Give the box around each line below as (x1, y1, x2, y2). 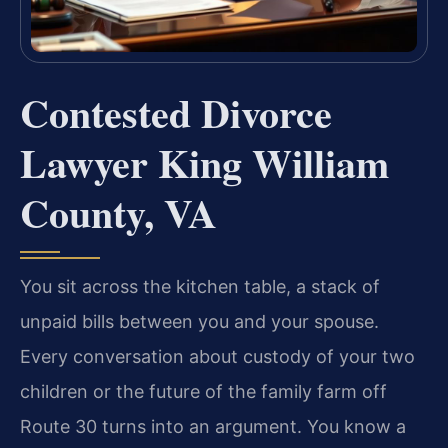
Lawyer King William (20, 133, 389, 193)
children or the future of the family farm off (20, 381, 387, 403)
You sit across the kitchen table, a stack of (20, 276, 380, 298)
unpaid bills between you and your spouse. (20, 311, 379, 333)
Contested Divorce (20, 83, 332, 143)
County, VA (20, 183, 217, 243)
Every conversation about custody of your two (20, 346, 415, 368)
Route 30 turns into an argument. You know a (20, 416, 406, 438)
